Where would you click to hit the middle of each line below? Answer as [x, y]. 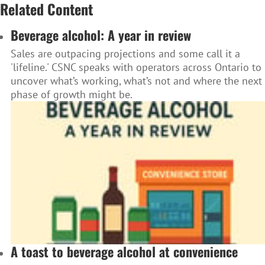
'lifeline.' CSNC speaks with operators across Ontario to [136, 67]
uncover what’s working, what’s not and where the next [136, 80]
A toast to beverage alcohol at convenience [124, 251]
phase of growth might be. [72, 94]
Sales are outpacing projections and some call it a [125, 53]
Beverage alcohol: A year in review [101, 35]
